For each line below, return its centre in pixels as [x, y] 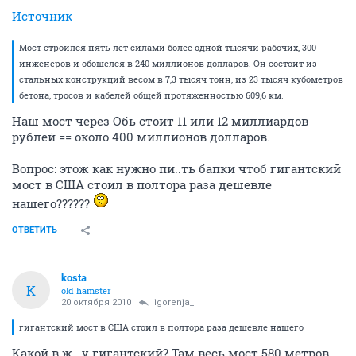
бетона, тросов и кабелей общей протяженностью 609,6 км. [151, 95]
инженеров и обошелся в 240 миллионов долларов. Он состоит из [168, 63]
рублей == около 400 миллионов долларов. [141, 137]
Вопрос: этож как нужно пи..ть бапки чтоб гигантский [176, 168]
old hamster [86, 290]
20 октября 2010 [96, 302]
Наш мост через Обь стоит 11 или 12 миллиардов [160, 121]
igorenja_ [174, 302]
